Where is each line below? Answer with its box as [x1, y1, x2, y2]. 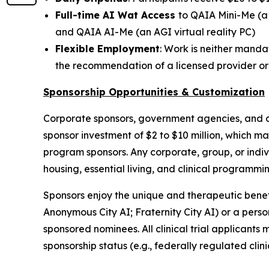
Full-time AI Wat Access [55, 8, 178, 21]
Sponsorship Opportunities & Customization [43, 85, 265, 98]
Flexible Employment [55, 42, 160, 55]
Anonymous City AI [43, 205, 130, 218]
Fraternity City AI [135, 205, 215, 218]
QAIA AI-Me [76, 25, 133, 38]
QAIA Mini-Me [190, 8, 255, 21]
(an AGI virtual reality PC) [133, 25, 255, 38]
